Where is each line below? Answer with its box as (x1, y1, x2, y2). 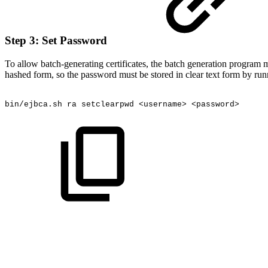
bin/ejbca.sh (5, 100, 62, 109)
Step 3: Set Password (5, 34, 110, 47)
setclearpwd (81, 100, 134, 109)
